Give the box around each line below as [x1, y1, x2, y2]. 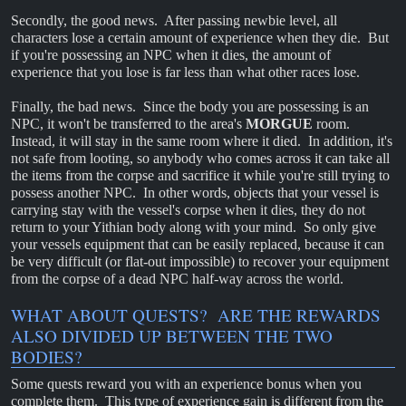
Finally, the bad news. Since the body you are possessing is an [11, 98, 369, 114]
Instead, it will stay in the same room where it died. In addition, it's [11, 132, 392, 149]
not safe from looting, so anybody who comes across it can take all [11, 150, 390, 166]
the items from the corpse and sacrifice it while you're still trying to [11, 167, 390, 183]
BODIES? [11, 345, 82, 369]
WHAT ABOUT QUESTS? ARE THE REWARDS [11, 304, 381, 327]
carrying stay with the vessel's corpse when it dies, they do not [11, 201, 365, 217]
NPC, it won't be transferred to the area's [11, 115, 246, 131]
